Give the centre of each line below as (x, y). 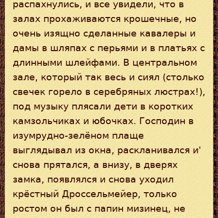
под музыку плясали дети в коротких (103, 106)
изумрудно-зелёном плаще (78, 135)
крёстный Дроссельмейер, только (95, 194)
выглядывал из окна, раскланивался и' (107, 150)
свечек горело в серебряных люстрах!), (109, 91)
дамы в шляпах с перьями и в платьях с (109, 48)
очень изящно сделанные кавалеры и (104, 33)
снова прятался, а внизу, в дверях (95, 164)
